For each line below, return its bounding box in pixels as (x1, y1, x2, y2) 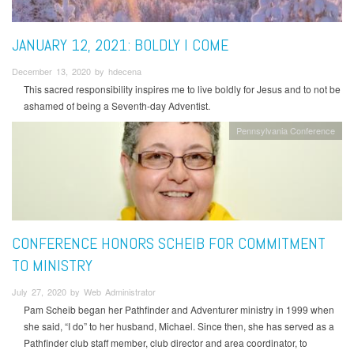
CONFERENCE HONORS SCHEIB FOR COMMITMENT (12, 232, 326, 254)
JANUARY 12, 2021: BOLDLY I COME (12, 34, 228, 55)
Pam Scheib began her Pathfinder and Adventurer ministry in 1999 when (24, 302, 334, 316)
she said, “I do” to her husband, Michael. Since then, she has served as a (24, 318, 334, 333)
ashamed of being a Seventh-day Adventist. (24, 99, 210, 113)
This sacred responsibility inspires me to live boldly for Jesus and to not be (24, 82, 341, 96)
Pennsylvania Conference (236, 124, 336, 137)
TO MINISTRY (12, 254, 92, 276)
